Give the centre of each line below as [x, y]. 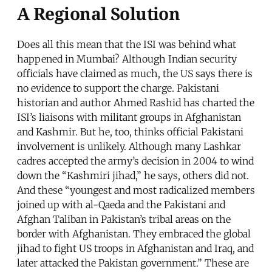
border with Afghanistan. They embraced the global [134, 234]
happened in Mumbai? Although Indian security [127, 59]
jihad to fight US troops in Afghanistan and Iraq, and [135, 249]
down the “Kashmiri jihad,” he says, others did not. [133, 176]
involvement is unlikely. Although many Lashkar [129, 147]
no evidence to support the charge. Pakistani [118, 88]
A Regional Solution [99, 14]
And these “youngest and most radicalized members [136, 190]
